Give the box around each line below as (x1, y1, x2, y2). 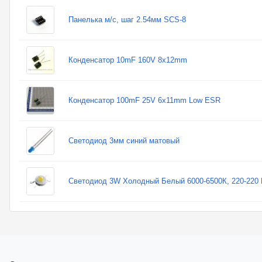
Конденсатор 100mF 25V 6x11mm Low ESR (68, 96, 220, 105)
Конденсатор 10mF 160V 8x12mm (68, 56, 187, 64)
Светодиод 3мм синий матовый (68, 136, 180, 145)
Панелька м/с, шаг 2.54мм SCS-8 (68, 15, 186, 24)
